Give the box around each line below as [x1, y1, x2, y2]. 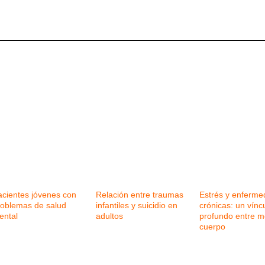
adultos [96, 211, 123, 221]
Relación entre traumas [96, 189, 183, 199]
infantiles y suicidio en [96, 200, 177, 210]
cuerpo [199, 221, 225, 231]
